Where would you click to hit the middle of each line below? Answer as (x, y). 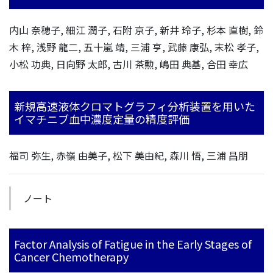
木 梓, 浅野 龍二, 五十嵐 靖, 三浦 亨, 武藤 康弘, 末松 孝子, (134, 47)
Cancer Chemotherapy (71, 257)
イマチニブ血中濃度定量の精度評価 (102, 119)
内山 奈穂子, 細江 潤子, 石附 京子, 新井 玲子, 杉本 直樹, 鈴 (136, 30)
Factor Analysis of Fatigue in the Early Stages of (133, 244)
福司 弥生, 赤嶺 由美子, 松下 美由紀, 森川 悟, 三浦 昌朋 (129, 155)
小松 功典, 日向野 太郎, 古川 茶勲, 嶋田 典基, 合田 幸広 (130, 64)
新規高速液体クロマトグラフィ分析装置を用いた (135, 106)
